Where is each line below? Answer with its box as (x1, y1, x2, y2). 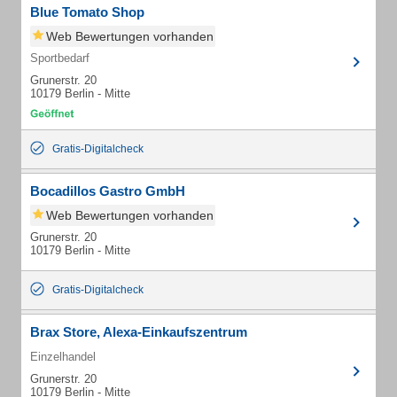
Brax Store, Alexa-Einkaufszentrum (30, 324, 247, 339)
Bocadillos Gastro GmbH (30, 183, 185, 198)
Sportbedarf (30, 51, 90, 65)
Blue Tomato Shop (30, 4, 144, 19)
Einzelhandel (30, 350, 96, 363)
